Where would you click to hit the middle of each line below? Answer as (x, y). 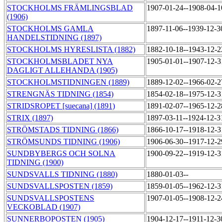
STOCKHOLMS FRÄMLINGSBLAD (70, 8)
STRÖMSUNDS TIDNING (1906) (63, 142)
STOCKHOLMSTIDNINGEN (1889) (68, 82)
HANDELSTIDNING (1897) (54, 38)
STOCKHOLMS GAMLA (50, 29)
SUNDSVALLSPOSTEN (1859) (60, 186)
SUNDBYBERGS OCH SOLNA (61, 154)
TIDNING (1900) (35, 163)
